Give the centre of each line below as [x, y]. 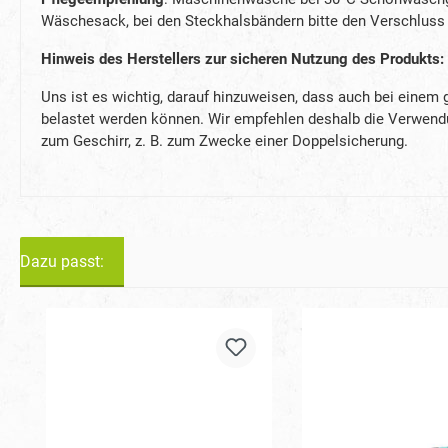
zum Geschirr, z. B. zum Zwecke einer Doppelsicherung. [224, 140]
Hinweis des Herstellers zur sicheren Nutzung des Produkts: [242, 58]
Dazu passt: [62, 261]
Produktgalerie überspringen [138, 317]
